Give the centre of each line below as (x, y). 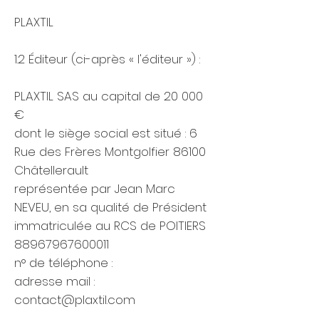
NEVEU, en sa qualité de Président (110, 207)
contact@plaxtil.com (75, 300)
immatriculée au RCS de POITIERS (110, 226)
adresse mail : (54, 281)
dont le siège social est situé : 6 (106, 133)
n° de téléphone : (65, 263)
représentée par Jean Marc (95, 189)
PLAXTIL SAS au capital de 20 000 (109, 96)
